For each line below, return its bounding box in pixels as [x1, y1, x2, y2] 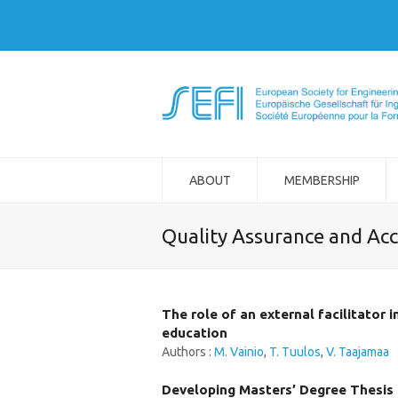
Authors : [162, 345, 214, 359]
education [162, 325, 227, 340]
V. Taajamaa [326, 345, 389, 359]
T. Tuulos [269, 345, 321, 359]
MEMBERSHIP [283, 173, 360, 187]
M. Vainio [214, 345, 264, 359]
